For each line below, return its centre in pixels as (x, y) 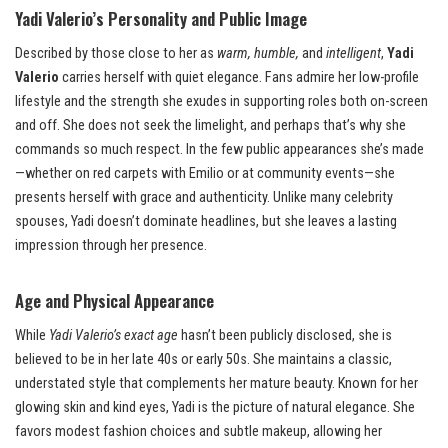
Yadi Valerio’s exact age (113, 335)
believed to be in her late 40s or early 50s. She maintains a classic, (203, 359)
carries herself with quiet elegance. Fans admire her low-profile (239, 77)
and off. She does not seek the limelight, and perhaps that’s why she (210, 125)
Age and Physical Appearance (114, 300)
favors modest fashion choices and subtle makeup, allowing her (198, 431)
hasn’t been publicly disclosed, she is (285, 335)
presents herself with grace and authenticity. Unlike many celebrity (204, 197)
